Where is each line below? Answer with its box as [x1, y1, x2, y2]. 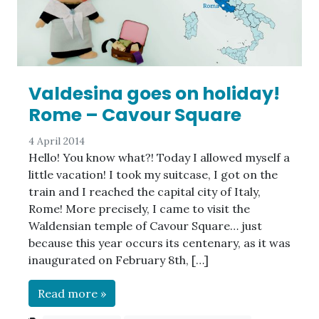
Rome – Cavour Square [28, 103, 241, 128]
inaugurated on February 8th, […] [28, 253, 209, 268]
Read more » [38, 286, 106, 301]
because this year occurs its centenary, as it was [28, 236, 291, 251]
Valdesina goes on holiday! [28, 81, 280, 107]
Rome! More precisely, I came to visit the [28, 202, 250, 216]
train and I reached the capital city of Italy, [28, 184, 261, 199]
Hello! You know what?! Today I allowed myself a [28, 150, 290, 165]
